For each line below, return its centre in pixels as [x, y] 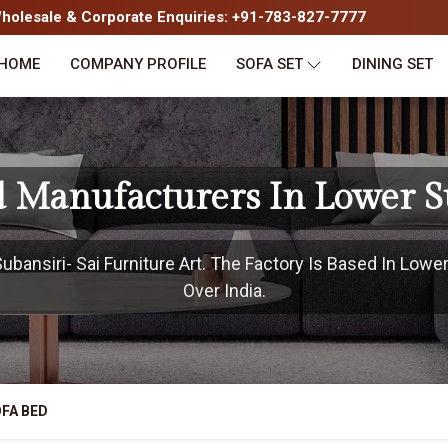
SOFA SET [269, 64]
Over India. [224, 290]
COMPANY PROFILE [138, 64]
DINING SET [392, 64]
